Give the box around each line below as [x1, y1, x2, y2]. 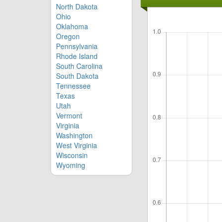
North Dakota [56, 1, 98, 11]
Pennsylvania [56, 41, 98, 51]
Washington [56, 130, 93, 140]
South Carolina [56, 60, 103, 71]
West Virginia [56, 140, 97, 150]
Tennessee [56, 80, 91, 91]
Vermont [56, 110, 82, 120]
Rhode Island [56, 51, 98, 61]
